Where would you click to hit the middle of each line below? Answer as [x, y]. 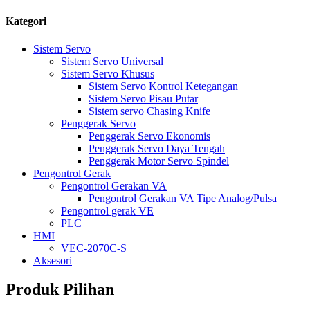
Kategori [26, 21]
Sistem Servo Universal [112, 61]
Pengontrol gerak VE [107, 210]
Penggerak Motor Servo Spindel [159, 161]
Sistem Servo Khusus [108, 73]
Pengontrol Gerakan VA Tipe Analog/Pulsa [183, 198]
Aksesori [53, 260]
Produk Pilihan [60, 290]
